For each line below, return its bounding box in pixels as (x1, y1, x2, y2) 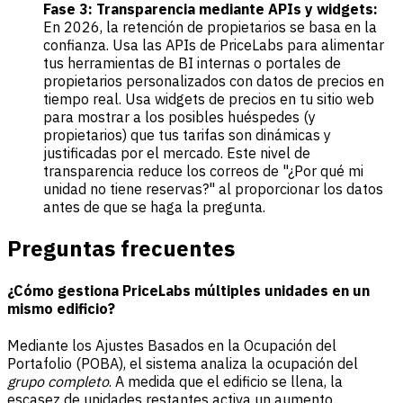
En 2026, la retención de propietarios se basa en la (43, 18, 377, 37)
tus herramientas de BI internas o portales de (43, 54, 341, 73)
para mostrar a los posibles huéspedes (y (43, 108, 316, 127)
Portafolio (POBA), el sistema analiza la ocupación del (7, 354, 358, 373)
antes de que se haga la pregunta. (43, 198, 265, 217)
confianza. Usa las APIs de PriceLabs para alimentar (43, 36, 384, 55)
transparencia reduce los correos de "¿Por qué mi (43, 162, 363, 181)
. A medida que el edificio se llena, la (109, 372, 343, 391)
